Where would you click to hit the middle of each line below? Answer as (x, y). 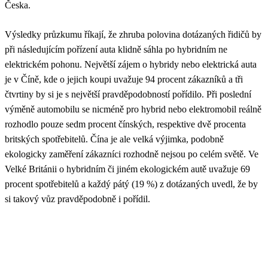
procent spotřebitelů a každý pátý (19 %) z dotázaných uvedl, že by (131, 184)
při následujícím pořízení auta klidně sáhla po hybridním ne (116, 49)
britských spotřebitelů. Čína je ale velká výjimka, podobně (114, 139)
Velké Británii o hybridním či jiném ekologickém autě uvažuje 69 (127, 169)
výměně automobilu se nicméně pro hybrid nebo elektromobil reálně (133, 109)
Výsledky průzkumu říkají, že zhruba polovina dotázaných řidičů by (133, 34)
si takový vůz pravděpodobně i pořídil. (77, 199)
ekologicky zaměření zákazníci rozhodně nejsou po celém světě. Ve (132, 154)
